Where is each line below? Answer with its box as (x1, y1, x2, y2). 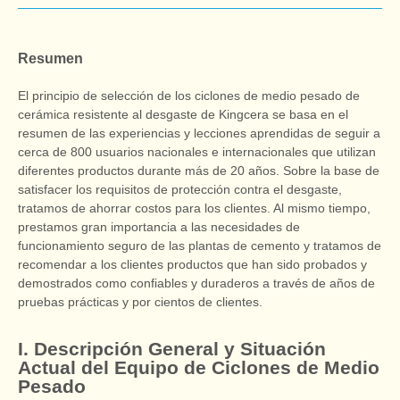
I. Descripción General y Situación (18, 338, 326, 360)
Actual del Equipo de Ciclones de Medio (18, 357, 379, 379)
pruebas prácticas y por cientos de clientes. (18, 295, 262, 310)
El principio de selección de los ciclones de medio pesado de (18, 88, 360, 104)
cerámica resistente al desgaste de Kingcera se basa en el (18, 107, 348, 122)
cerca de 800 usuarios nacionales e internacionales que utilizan (18, 145, 376, 160)
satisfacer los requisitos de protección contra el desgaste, (18, 182, 342, 197)
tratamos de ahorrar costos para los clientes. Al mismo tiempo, (18, 201, 371, 216)
